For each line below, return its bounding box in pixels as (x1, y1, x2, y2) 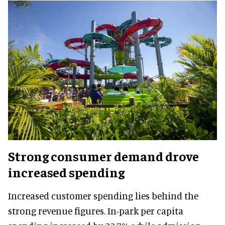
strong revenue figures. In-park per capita (8, 204, 183, 216)
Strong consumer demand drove (8, 147, 199, 164)
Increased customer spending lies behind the (8, 189, 198, 201)
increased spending (8, 163, 125, 180)
